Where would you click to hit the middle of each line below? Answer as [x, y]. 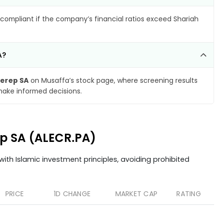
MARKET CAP [136, 194]
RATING [189, 194]
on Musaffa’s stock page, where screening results [113, 80]
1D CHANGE [72, 194]
